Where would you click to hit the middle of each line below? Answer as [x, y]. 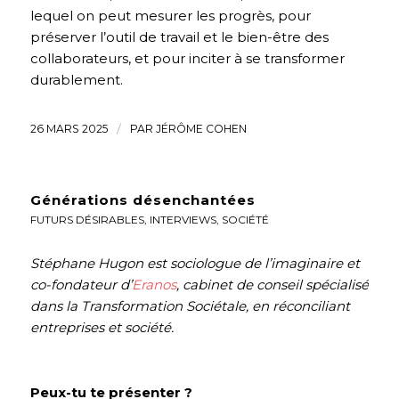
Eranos [154, 284]
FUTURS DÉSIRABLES [87, 219]
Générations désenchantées [142, 199]
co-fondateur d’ [81, 284]
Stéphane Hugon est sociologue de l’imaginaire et [195, 263]
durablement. [76, 79]
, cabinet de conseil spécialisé [272, 284]
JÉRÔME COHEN [201, 128]
